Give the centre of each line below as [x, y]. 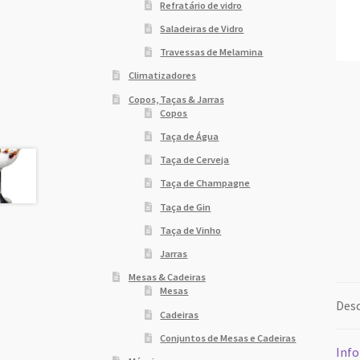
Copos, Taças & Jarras [176, 99]
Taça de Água [190, 136]
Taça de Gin [186, 207]
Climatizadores [162, 76]
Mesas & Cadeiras [167, 277]
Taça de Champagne [205, 183]
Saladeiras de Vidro [202, 28]
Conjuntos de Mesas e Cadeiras [228, 337]
